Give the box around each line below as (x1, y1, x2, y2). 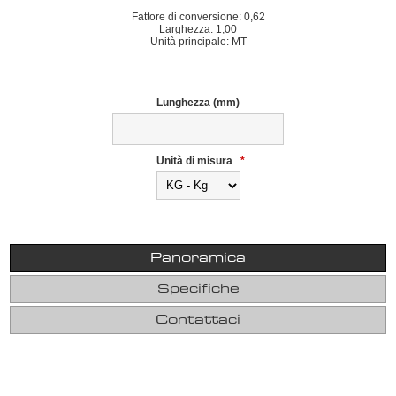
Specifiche (156, 282, 240, 295)
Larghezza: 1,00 (159, 23, 237, 35)
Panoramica (150, 251, 246, 264)
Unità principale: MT (149, 35, 247, 48)
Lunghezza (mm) (156, 95, 240, 109)
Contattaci (156, 313, 240, 326)
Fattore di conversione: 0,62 (131, 11, 265, 23)
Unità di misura (156, 154, 235, 167)
